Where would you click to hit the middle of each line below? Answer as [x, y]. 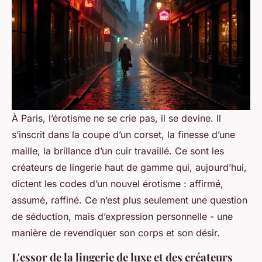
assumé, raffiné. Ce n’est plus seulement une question [130, 200]
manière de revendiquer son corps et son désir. [116, 233]
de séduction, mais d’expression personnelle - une [122, 217]
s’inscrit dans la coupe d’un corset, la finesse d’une [123, 135]
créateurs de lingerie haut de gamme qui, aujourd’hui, [129, 168]
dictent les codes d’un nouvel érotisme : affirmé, [118, 184]
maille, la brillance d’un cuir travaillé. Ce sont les [118, 151]
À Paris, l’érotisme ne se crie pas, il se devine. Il [116, 118]
